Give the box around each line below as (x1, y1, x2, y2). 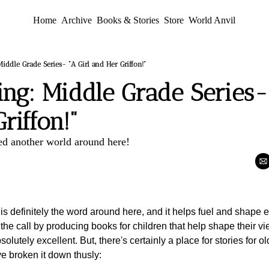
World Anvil (189, 15, 236, 25)
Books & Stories (97, 15, 160, 25)
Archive (61, 15, 92, 25)
